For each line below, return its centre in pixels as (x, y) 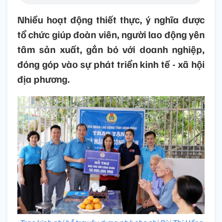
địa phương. (44, 79)
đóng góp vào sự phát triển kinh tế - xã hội (111, 64)
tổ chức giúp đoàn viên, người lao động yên (111, 34)
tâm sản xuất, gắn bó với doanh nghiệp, (111, 49)
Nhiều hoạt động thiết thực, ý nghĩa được (111, 20)
